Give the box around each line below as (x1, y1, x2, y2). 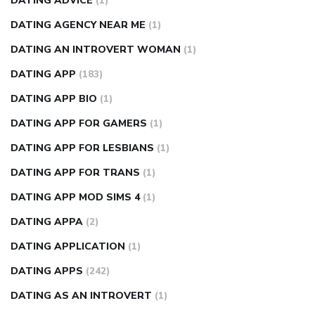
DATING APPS (11, 264, 83, 278)
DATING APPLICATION (11, 240, 125, 254)
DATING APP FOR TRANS (11, 166, 140, 180)
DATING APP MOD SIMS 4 (11, 191, 140, 205)
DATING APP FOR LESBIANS (11, 141, 154, 155)
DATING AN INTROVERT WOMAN (11, 43, 181, 57)
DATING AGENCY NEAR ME (11, 18, 146, 32)
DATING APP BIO (11, 92, 97, 106)
